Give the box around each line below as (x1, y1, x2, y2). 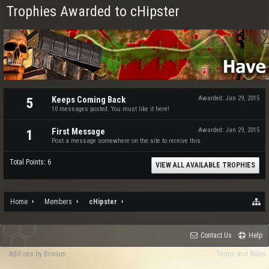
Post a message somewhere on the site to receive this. (52, 137, 202, 145)
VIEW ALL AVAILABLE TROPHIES (156, 161, 255, 169)
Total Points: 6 (10, 158, 51, 166)
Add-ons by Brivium (9, 250, 66, 258)
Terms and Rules (216, 250, 266, 258)
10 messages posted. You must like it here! (52, 105, 169, 113)
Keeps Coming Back (52, 94, 125, 105)
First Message (52, 126, 105, 137)
